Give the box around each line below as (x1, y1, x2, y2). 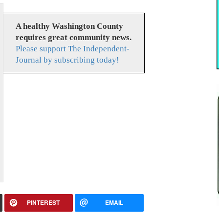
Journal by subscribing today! (15, 55, 119, 65)
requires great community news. (15, 33, 131, 43)
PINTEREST (27, 197, 60, 207)
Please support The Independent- (15, 44, 130, 54)
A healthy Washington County (15, 22, 123, 31)
